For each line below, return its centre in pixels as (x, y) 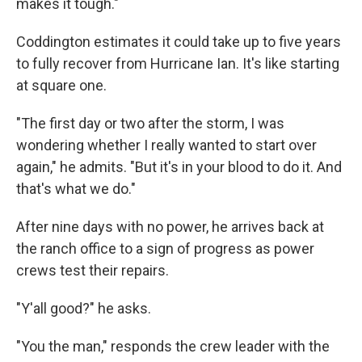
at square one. (61, 85)
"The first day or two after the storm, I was (150, 123)
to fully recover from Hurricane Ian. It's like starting (178, 63)
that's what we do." (76, 189)
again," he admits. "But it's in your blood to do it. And (179, 167)
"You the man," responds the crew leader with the (173, 346)
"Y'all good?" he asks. (84, 308)
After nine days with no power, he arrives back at (170, 227)
